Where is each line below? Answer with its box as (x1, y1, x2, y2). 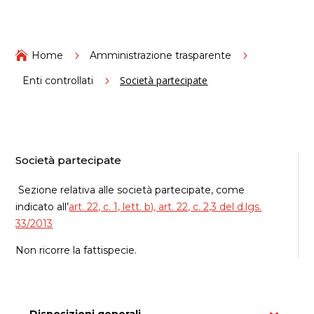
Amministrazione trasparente (90, 48, 232, 62)
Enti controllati (22, 74, 94, 87)
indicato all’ (15, 200, 69, 213)
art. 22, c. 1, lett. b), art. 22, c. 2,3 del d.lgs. (69, 200, 262, 213)
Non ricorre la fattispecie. (15, 243, 137, 257)
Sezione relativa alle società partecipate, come (15, 183, 245, 196)
